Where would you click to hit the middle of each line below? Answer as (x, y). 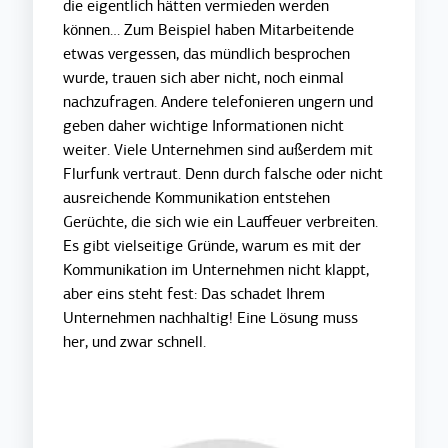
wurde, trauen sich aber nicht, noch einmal (204, 78)
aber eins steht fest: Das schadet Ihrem (194, 294)
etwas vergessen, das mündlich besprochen (207, 54)
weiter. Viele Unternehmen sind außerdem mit (218, 150)
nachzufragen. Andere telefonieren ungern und (218, 102)
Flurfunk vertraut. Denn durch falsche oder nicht (223, 174)
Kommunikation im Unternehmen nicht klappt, (216, 270)
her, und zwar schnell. (135, 342)
